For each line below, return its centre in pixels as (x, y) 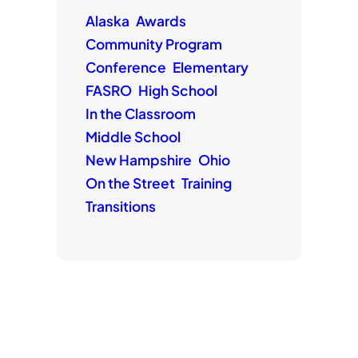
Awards (161, 21)
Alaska (107, 21)
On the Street (130, 183)
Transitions (120, 207)
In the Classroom (140, 114)
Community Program (153, 44)
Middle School (133, 137)
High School (177, 91)
